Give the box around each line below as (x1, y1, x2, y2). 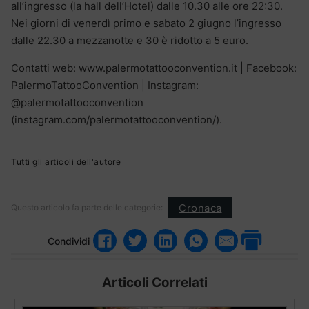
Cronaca (179, 201, 222, 215)
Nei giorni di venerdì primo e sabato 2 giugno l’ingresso (11, 17, 281, 30)
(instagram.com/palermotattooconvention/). (11, 113, 222, 127)
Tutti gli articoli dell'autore (11, 157, 121, 168)
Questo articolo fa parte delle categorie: (11, 202, 163, 213)
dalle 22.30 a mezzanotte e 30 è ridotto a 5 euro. (11, 34, 248, 48)
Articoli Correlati (101, 275, 208, 291)
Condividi (48, 235, 90, 247)
